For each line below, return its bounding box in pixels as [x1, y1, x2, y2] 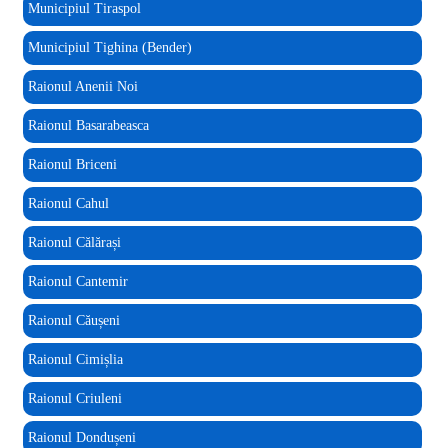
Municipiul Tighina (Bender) [28, 40, 192, 55]
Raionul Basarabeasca [28, 118, 149, 133]
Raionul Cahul [28, 196, 109, 211]
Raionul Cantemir [28, 274, 128, 289]
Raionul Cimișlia [28, 352, 123, 367]
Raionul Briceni [28, 157, 117, 172]
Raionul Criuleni [28, 391, 122, 406]
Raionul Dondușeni [28, 430, 136, 445]
